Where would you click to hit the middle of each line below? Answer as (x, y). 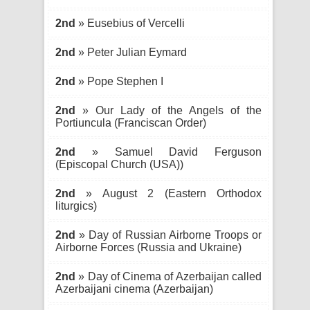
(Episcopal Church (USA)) (119, 164)
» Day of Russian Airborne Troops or (168, 235)
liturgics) (76, 206)
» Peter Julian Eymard (131, 52)
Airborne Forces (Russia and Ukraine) (148, 247)
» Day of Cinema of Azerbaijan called (168, 276)
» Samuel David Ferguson (168, 152)
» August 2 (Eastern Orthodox (168, 193)
